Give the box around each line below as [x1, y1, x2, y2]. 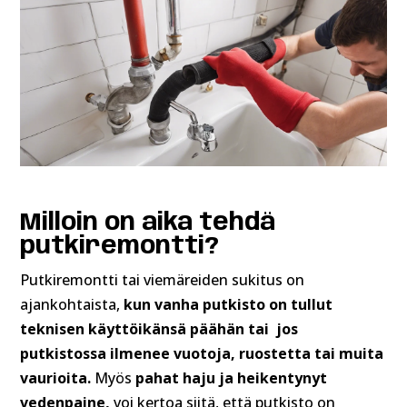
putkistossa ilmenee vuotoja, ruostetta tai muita [20, 342, 384, 363]
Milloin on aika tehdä [20, 210, 276, 235]
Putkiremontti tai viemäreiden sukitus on [20, 269, 305, 290]
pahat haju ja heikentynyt [135, 367, 328, 388]
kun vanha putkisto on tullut [124, 293, 333, 314]
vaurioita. [20, 367, 95, 388]
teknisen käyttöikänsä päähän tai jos [20, 318, 299, 339]
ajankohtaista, [20, 293, 124, 314]
